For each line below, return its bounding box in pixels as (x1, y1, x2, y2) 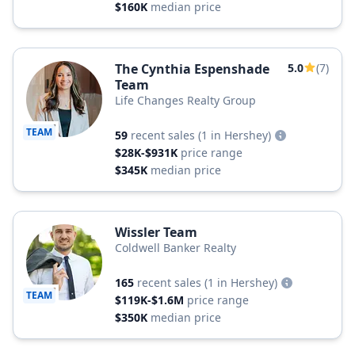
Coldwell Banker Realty (115, 240, 236, 255)
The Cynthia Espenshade (115, 60, 269, 78)
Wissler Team (115, 223, 197, 241)
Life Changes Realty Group (115, 93, 256, 108)
